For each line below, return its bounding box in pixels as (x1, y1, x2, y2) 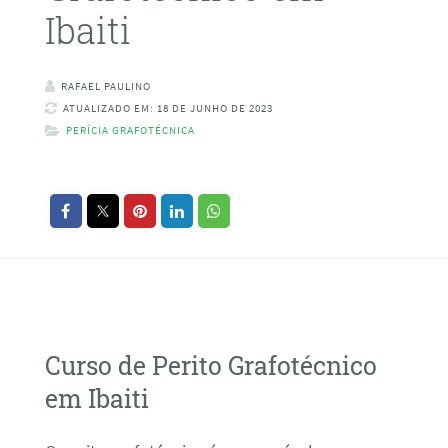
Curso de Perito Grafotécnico (44, 348, 377, 382)
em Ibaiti (44, 381, 149, 415)
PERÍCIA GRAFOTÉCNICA (65, 123, 195, 138)
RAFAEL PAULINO (60, 79, 151, 94)
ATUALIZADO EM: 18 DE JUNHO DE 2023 (62, 101, 273, 116)
